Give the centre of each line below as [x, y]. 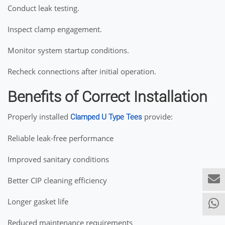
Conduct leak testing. [43, 8]
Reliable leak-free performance [61, 138]
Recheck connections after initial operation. [82, 71]
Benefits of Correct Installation [107, 97]
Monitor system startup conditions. [68, 50]
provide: [157, 117]
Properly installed [39, 117]
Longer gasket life [38, 201]
